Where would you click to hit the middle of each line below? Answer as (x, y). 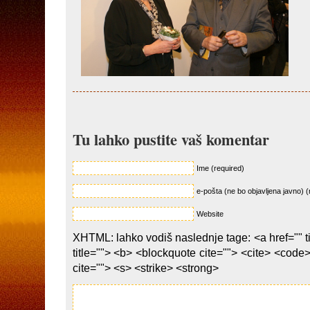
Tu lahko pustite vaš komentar (171, 140)
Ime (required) (220, 168)
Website (210, 214)
